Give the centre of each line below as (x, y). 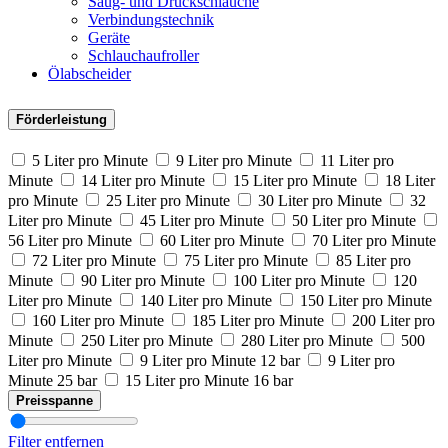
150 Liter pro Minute (366, 300)
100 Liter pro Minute (299, 280)
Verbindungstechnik (151, 20)
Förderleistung (61, 120)
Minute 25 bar (52, 380)
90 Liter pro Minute (143, 280)
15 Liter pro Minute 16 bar (209, 380)
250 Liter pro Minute (147, 340)
